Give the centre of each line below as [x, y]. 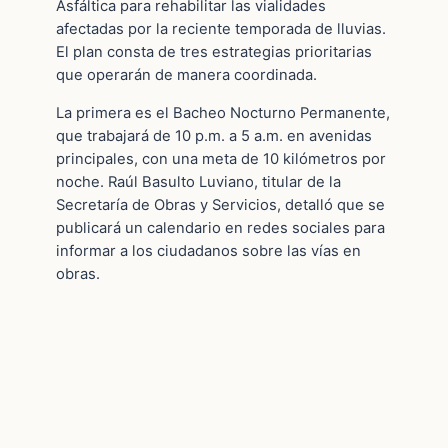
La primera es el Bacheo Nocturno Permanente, [223, 112]
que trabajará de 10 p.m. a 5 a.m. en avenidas [214, 135]
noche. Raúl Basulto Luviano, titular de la [198, 181]
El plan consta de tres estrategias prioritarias [214, 52]
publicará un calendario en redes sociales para [220, 227]
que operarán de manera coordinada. [186, 75]
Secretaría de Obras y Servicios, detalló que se [220, 204]
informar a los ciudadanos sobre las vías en [208, 250]
